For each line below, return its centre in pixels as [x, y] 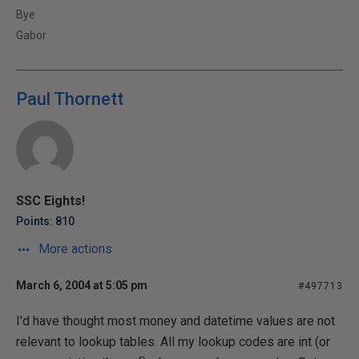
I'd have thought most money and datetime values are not [175, 321]
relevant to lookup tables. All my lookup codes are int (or [173, 341]
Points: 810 [45, 221]
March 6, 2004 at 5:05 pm [82, 285]
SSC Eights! [50, 200]
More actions [74, 248]
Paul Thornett [70, 99]
